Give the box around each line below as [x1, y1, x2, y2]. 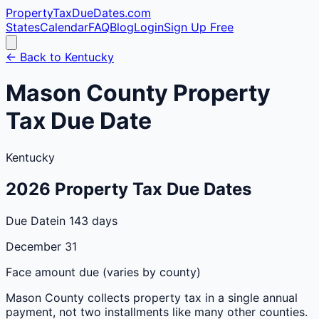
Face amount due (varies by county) [6, 264, 201, 279]
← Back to [6, 50, 65, 64]
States [6, 20, 40, 34]
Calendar [40, 20, 88, 34]
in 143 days [56, 213, 117, 228]
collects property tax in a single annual [84, 290, 298, 305]
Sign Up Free [164, 20, 234, 34]
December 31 [6, 239, 77, 253]
